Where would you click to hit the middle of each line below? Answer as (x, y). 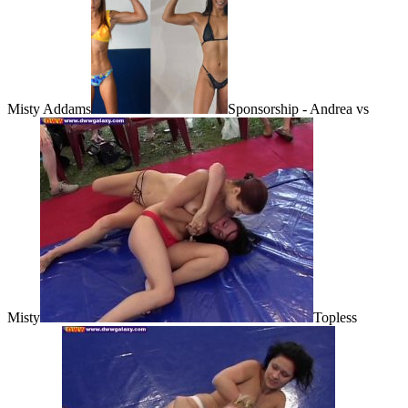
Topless (335, 317)
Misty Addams (49, 108)
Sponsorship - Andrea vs (298, 108)
